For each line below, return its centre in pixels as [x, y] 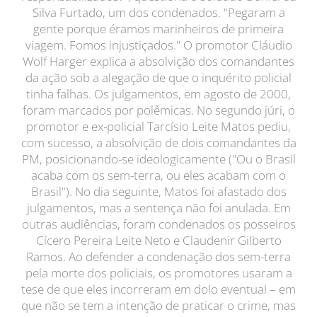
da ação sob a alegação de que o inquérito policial [158, 77]
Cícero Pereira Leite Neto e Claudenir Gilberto [158, 240]
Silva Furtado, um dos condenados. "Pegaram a [158, 12]
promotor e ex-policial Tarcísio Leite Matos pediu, [158, 126]
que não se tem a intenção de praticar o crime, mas [158, 305]
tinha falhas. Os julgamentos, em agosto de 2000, [158, 94]
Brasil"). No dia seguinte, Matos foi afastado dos [158, 191]
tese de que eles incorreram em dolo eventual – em [158, 289]
